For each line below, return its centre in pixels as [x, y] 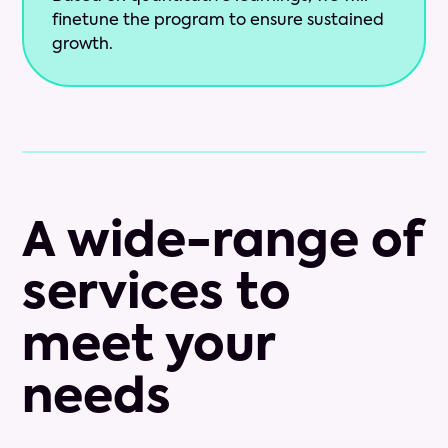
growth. [83, 45]
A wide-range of [222, 243]
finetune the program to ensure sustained [218, 21]
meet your [149, 347]
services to [157, 295]
